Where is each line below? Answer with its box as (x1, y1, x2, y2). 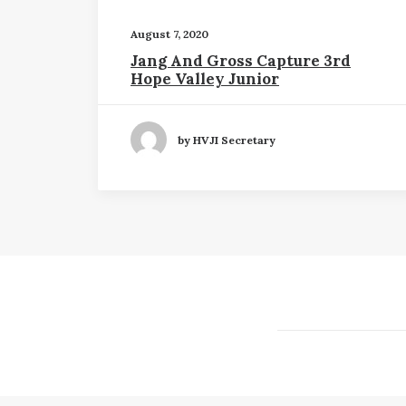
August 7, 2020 (130, 27, 208, 41)
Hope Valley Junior (130, 69, 279, 89)
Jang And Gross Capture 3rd (130, 51, 351, 71)
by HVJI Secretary (178, 132, 275, 147)
